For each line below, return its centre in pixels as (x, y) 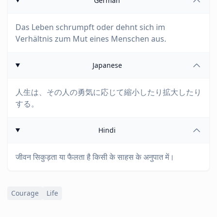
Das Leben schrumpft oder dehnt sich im (90, 27)
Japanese (107, 65)
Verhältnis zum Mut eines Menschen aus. (91, 39)
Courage (25, 193)
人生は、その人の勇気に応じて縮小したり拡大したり (108, 92)
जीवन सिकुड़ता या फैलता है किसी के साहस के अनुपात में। (95, 157)
